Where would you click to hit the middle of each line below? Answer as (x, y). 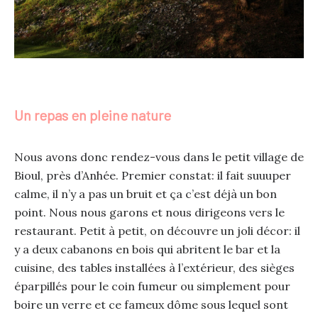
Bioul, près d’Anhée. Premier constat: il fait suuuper (152, 176)
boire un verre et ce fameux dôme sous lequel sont (151, 305)
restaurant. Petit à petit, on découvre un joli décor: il (157, 231)
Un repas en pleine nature (92, 115)
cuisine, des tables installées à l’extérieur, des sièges (154, 268)
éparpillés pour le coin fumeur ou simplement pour (152, 286)
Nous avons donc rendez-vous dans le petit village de (159, 157)
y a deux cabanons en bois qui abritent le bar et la (147, 250)
